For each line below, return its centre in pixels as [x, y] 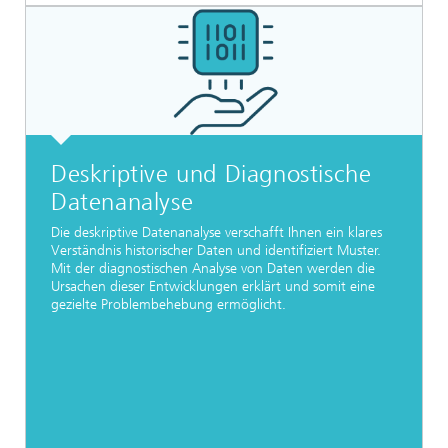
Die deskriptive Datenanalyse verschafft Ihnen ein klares [216, 233]
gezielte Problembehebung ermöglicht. [168, 305]
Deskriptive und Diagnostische [211, 174]
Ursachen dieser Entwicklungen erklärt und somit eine [213, 287]
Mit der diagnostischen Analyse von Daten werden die [213, 269]
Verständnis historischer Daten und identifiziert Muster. [216, 251]
